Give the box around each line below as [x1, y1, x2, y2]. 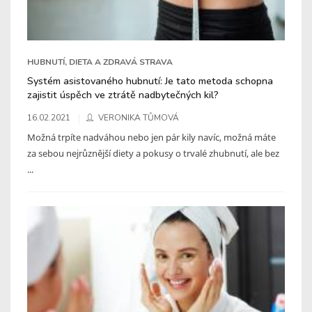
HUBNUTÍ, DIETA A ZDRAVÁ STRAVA [27, 56, 173, 68]
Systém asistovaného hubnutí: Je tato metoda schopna [27, 73, 273, 88]
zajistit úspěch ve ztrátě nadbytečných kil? [27, 87, 219, 102]
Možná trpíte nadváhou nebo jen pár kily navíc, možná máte [27, 130, 276, 143]
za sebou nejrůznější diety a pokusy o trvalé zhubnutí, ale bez [27, 146, 279, 159]
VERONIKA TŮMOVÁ [98, 111, 179, 123]
